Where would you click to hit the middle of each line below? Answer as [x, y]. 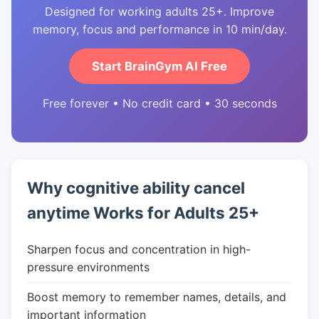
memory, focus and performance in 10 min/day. [159, 29]
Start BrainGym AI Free [159, 66]
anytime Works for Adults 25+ [143, 213]
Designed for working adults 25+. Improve [159, 11]
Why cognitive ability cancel [136, 188]
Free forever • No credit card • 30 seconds [159, 103]
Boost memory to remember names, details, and [157, 297]
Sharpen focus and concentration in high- [139, 249]
